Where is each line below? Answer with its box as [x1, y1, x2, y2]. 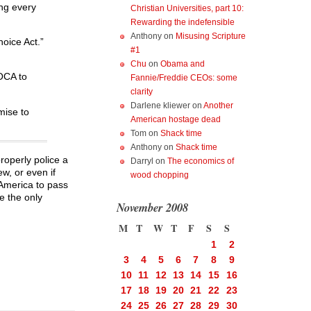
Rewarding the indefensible [131, 17, 235, 27]
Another [203, 101, 233, 110]
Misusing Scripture [176, 31, 246, 41]
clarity [131, 87, 153, 96]
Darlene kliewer [131, 101, 190, 110]
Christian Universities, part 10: [131, 3, 244, 13]
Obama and [160, 59, 205, 69]
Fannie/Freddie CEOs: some [131, 73, 237, 83]
